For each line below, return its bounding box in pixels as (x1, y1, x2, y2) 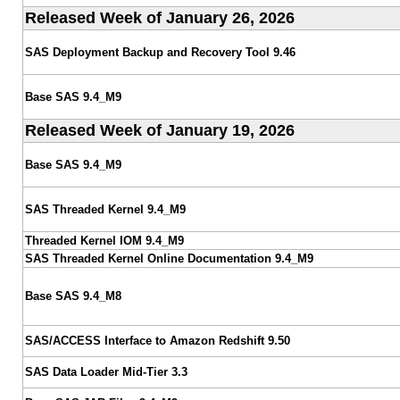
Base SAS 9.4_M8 (24, 288, 121, 303)
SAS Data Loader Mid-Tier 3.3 (24, 364, 187, 379)
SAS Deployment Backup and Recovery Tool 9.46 (24, 45, 296, 59)
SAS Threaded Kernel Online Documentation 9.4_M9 (24, 251, 313, 265)
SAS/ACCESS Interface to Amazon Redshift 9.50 (24, 333, 290, 347)
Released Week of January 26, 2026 (24, 8, 295, 27)
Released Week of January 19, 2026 (24, 121, 295, 139)
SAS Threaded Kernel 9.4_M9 (24, 202, 186, 216)
